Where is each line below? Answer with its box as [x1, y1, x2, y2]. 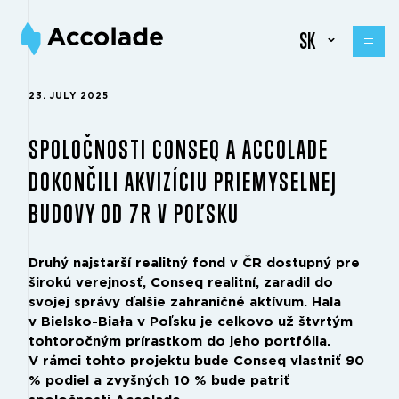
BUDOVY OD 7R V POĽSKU [28, 198, 240, 228]
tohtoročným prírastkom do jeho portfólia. [28, 335, 330, 348]
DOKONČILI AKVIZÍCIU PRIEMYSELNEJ [28, 166, 338, 196]
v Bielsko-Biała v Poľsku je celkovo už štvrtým [28, 315, 353, 329]
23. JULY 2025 [28, 92, 109, 101]
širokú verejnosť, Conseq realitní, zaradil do [28, 276, 333, 289]
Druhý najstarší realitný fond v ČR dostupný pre [28, 256, 360, 270]
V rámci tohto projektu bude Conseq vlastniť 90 [28, 354, 364, 368]
